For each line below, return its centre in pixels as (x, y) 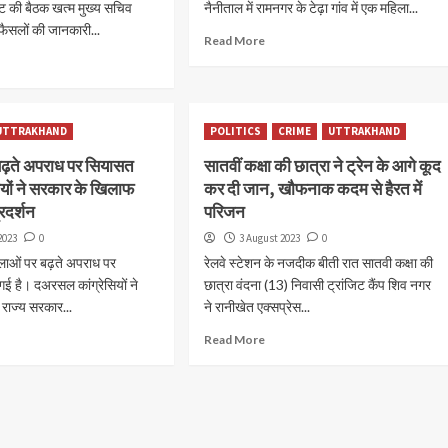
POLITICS (235, 131)
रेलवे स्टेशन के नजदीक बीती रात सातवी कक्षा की (318, 262)
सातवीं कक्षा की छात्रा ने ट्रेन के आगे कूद (322, 166)
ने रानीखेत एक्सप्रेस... (256, 306)
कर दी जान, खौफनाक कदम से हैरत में (312, 189)
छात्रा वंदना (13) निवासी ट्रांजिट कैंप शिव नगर (317, 284)
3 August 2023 (269, 238)
